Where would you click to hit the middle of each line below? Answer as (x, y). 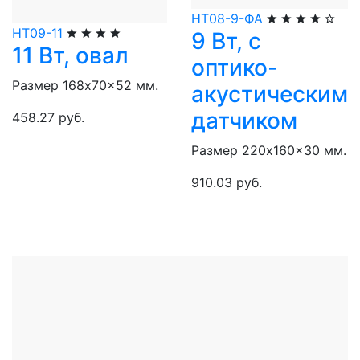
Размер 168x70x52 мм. (85, 86)
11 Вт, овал (70, 56)
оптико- (235, 67)
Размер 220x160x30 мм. (269, 150)
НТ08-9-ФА (227, 18)
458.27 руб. (48, 118)
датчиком (244, 120)
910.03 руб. (227, 182)
